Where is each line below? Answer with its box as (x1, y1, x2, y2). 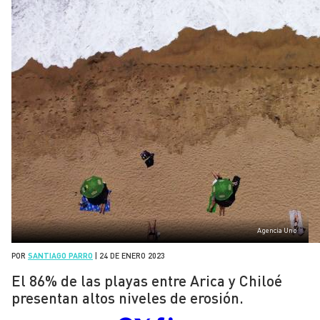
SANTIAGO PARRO (28, 251, 93, 261)
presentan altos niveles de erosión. (11, 289, 244, 307)
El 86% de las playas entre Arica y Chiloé (11, 271, 282, 290)
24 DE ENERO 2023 (99, 251, 165, 261)
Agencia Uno (257, 226, 297, 235)
